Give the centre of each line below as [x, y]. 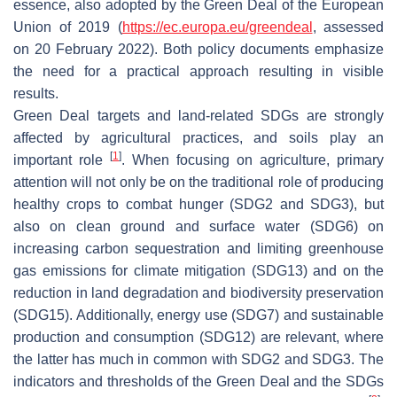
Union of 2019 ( [68, 27]
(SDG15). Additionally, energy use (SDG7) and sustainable [198, 315]
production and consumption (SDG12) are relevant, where [198, 337]
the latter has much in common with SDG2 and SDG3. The [198, 359]
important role [62, 160]
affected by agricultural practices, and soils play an [198, 137]
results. [36, 93]
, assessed [348, 27]
